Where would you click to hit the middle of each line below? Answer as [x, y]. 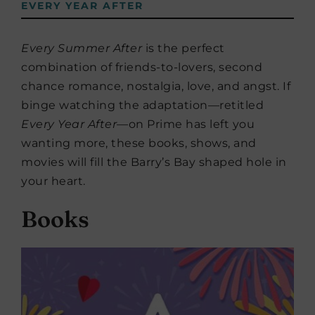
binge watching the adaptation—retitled [142, 105]
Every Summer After [82, 48]
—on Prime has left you [186, 124]
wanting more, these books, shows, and [139, 143]
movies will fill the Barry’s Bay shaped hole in [154, 162]
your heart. [53, 181]
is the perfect [184, 48]
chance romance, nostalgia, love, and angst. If [156, 86]
